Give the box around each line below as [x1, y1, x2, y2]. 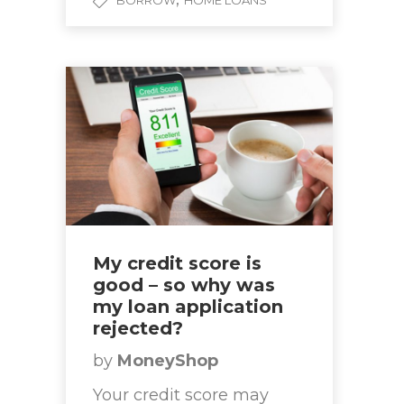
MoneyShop [117, 351, 218, 372]
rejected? [93, 317, 183, 340]
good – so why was [93, 274, 275, 297]
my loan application [93, 296, 283, 318]
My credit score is [93, 252, 262, 275]
